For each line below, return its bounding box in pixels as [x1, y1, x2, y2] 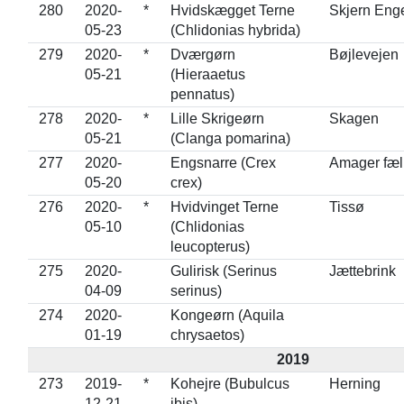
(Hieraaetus [170, 67, 245, 82]
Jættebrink [328, 263, 396, 279]
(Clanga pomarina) [170, 131, 290, 146]
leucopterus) [170, 239, 250, 254]
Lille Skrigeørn [170, 111, 264, 126]
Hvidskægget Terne [170, 3, 295, 18]
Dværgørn [170, 47, 235, 62]
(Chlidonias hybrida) [170, 23, 300, 38]
